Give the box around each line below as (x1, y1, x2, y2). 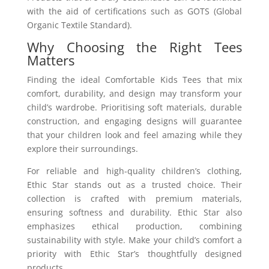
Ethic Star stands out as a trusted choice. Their (26, 178, 243, 190)
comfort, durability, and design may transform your (26, 87, 243, 99)
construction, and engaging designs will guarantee (26, 115, 243, 127)
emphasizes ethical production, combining (26, 220, 243, 232)
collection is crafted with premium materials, (26, 192, 243, 204)
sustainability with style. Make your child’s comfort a (26, 234, 243, 246)
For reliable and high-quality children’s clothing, (26, 165, 243, 177)
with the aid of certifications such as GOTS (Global (26, 5, 243, 17)
